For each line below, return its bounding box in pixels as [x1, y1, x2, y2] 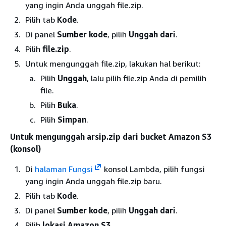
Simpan [58, 114, 86, 125]
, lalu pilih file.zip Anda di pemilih [87, 73, 206, 83]
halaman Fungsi [35, 163, 93, 174]
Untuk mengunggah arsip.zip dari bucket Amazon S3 [10, 131, 211, 142]
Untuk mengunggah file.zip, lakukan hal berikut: [25, 58, 201, 69]
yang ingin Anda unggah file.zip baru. [25, 176, 162, 186]
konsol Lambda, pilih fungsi [101, 163, 205, 174]
